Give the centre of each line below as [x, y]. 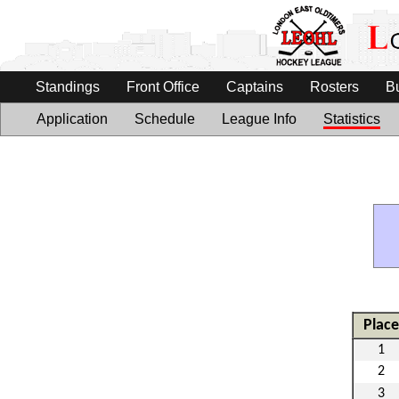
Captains [255, 87]
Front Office [163, 87]
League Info [259, 119]
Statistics [352, 119]
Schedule [165, 119]
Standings [68, 87]
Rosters [334, 87]
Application [72, 119]
